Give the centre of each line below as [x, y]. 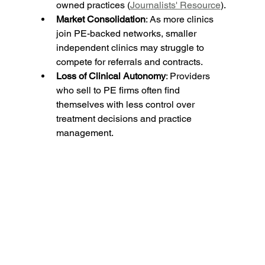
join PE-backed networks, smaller [127, 34]
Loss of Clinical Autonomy [111, 76]
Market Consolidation [101, 20]
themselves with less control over [126, 105]
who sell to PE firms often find [119, 91]
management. [85, 133]
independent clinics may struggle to [131, 48]
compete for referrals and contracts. [129, 62]
